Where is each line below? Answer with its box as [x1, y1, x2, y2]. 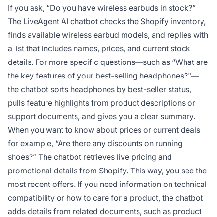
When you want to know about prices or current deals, [8, 125, 202, 135]
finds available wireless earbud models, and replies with [8, 30, 208, 40]
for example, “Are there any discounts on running [8, 139, 183, 149]
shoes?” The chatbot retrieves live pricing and [8, 152, 172, 162]
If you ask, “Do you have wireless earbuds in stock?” [8, 3, 196, 13]
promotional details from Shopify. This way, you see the [8, 166, 207, 176]
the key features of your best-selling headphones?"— [8, 71, 199, 81]
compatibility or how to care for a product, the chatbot [8, 193, 203, 203]
